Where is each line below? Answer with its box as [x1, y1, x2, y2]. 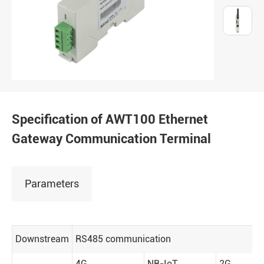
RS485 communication [75, 233, 171, 245]
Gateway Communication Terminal [12, 131, 211, 146]
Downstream [15, 233, 69, 245]
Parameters [24, 177, 79, 190]
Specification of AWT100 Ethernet [12, 111, 208, 127]
